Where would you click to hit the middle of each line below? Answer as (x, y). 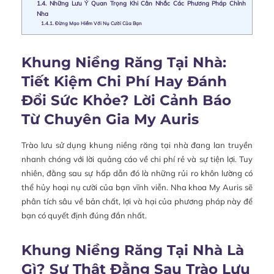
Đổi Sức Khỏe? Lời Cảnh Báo (126, 100)
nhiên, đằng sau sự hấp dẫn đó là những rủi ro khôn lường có (137, 173)
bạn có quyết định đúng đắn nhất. (84, 215)
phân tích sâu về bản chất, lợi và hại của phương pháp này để (137, 201)
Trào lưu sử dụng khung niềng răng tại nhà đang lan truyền (137, 145)
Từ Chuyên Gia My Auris (110, 119)
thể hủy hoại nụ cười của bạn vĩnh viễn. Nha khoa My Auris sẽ (137, 187)
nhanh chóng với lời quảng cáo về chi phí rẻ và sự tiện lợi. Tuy (137, 159)
